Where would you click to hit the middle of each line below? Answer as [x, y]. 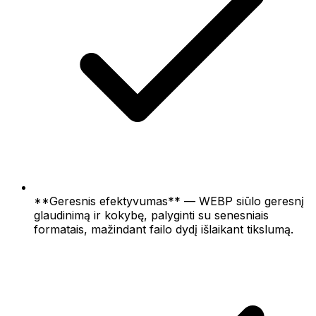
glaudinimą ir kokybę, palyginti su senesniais [151, 215]
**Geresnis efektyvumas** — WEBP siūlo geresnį [169, 201]
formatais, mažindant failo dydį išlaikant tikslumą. [164, 229]
